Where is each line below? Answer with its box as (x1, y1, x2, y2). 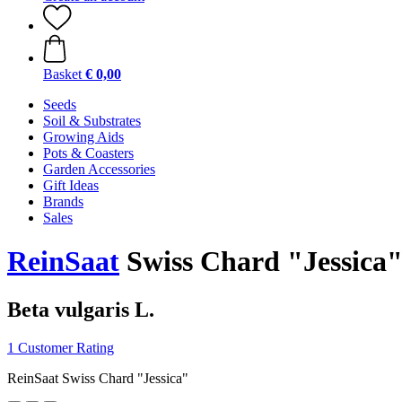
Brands (43, 194, 83, 209)
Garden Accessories (43, 162, 155, 177)
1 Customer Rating (7, 339, 114, 355)
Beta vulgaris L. (7, 297, 154, 321)
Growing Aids (43, 129, 124, 144)
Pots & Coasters (43, 145, 134, 161)
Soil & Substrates (43, 113, 141, 128)
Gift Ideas (43, 178, 99, 193)
